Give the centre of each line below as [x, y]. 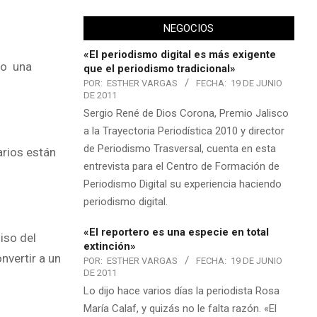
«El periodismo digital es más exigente [179, 54]
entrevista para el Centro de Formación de [181, 166]
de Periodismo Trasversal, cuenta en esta [179, 148]
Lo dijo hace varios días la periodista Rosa [181, 290]
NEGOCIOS [189, 28]
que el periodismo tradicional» [159, 68]
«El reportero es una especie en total [176, 232]
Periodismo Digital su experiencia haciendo [182, 184]
